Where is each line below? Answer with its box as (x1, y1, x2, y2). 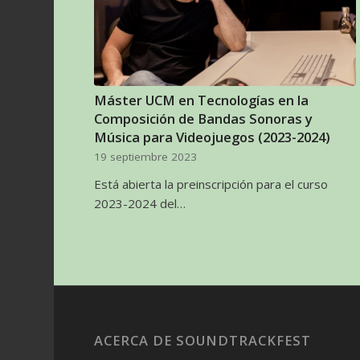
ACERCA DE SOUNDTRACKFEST (94, 331, 312, 350)
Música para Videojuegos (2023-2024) (94, 128, 331, 146)
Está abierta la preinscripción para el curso (94, 176, 329, 192)
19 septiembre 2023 (94, 149, 198, 164)
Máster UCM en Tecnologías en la (94, 91, 309, 109)
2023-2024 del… (94, 195, 186, 211)
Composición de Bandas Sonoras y (94, 109, 313, 128)
